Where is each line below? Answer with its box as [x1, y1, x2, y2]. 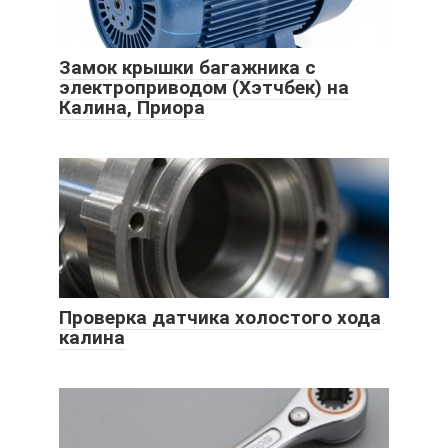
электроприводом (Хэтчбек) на [59, 76, 349, 100]
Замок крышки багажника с [59, 56, 316, 80]
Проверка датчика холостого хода [59, 306, 381, 330]
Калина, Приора [59, 96, 205, 120]
